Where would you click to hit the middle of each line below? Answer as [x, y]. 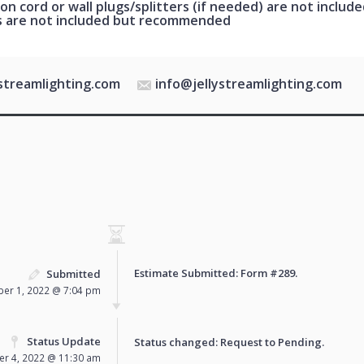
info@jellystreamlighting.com [249, 83]
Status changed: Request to [206, 342]
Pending [300, 342]
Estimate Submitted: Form [202, 273]
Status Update [64, 341]
